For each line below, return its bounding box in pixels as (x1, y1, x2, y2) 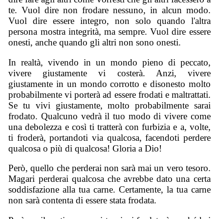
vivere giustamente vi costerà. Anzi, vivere (8, 67, 211, 78)
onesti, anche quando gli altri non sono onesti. (8, 37, 181, 47)
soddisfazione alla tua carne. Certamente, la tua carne (8, 184, 211, 195)
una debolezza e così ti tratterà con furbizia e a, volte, (8, 121, 211, 132)
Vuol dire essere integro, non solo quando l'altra (8, 15, 211, 26)
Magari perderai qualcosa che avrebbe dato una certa (8, 174, 211, 184)
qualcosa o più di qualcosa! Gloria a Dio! (8, 143, 162, 153)
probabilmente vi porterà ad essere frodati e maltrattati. (8, 89, 211, 100)
